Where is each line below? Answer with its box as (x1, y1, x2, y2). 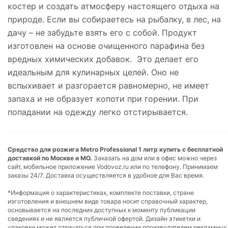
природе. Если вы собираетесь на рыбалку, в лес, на (8, 14, 221, 24)
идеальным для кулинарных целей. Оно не (8, 67, 179, 77)
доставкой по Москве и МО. (8, 154, 92, 162)
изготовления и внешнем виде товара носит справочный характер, (8, 197, 208, 205)
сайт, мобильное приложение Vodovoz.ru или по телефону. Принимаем (8, 162, 218, 170)
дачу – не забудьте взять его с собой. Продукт (8, 27, 197, 38)
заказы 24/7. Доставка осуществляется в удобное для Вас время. (8, 171, 204, 179)
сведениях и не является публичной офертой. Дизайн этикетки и (8, 214, 201, 222)
